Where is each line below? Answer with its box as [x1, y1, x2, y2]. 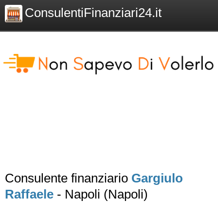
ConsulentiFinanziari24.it [25, 5, 162, 20]
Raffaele [5, 187, 54, 201]
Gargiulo [131, 171, 183, 185]
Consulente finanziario [5, 171, 131, 185]
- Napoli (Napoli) [54, 187, 148, 201]
